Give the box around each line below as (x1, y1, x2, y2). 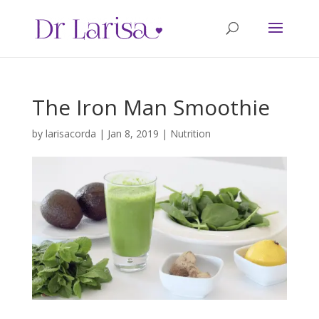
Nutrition (169, 127, 211, 140)
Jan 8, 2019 (107, 127, 159, 140)
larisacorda (45, 127, 96, 140)
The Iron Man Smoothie (31, 93, 270, 122)
